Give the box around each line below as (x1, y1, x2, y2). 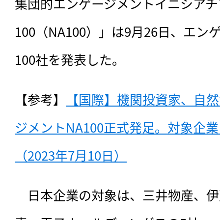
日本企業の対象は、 (15, 186, 142, 204)
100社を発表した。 (15, 50, 125, 69)
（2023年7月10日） (15, 146, 127, 165)
